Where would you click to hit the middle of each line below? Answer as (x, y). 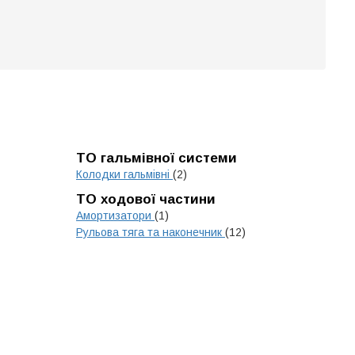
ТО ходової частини (146, 199)
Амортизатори (115, 216)
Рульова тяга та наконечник (151, 232)
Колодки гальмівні (124, 174)
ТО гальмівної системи (157, 158)
